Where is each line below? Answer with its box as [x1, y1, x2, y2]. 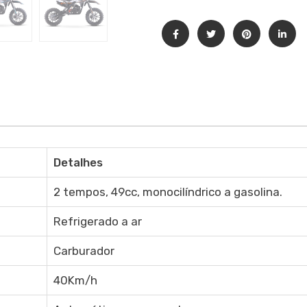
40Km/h [53, 273, 97, 287]
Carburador [53, 244, 114, 258]
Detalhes [53, 156, 103, 169]
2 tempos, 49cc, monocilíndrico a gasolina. [53, 185, 282, 199]
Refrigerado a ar [53, 214, 142, 228]
